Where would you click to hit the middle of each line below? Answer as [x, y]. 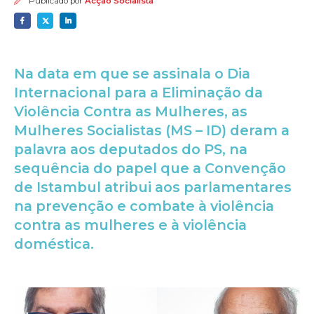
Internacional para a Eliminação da [138, 93]
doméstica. [54, 244]
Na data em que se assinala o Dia [132, 74]
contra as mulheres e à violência [130, 225]
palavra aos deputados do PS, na [131, 150]
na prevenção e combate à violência [144, 206]
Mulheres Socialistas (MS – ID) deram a [152, 131]
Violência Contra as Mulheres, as [131, 112]
